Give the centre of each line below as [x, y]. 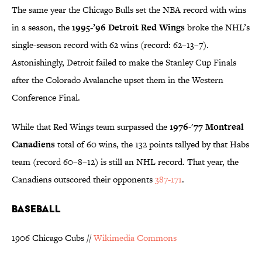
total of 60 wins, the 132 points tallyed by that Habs [152, 144]
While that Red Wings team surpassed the [91, 127]
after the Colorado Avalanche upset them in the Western [118, 80]
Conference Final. [46, 98]
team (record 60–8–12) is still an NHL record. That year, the [125, 162]
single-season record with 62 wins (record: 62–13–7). [110, 45]
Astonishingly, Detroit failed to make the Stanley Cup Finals [124, 63]
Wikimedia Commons [135, 238]
